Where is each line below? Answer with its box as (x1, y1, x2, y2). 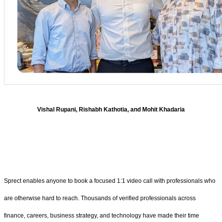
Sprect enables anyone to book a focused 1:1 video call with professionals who (4, 177, 216, 184)
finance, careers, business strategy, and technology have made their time (4, 212, 199, 219)
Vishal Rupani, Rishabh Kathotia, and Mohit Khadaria (37, 106, 185, 113)
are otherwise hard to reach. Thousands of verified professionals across (4, 194, 196, 202)
